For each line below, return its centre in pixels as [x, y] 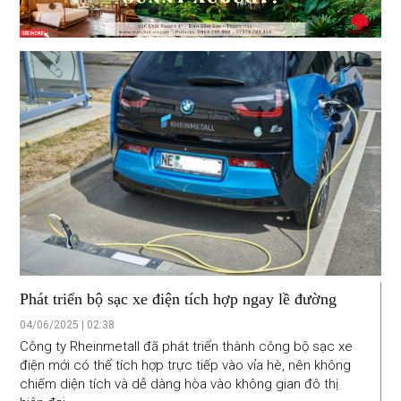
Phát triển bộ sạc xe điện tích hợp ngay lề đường [179, 299]
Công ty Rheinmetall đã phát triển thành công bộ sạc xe [187, 347]
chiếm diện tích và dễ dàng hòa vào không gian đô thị [179, 384]
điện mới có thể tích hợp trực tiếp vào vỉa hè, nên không [186, 366]
